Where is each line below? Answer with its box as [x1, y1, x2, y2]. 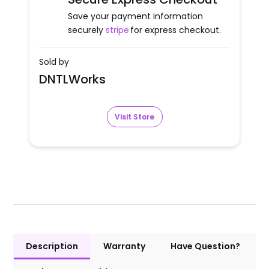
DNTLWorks [39, 71, 106, 88]
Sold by [39, 56, 69, 68]
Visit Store [115, 111, 154, 122]
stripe [106, 24, 129, 37]
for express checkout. [130, 24, 221, 37]
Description [26, 240, 79, 253]
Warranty [103, 240, 146, 253]
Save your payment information [68, 10, 203, 23]
